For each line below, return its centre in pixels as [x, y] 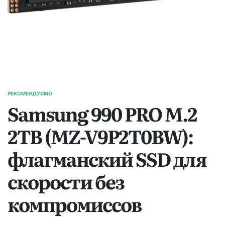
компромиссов [74, 204]
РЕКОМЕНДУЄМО [30, 93]
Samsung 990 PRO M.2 [102, 113]
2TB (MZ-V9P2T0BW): [100, 136]
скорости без [66, 181]
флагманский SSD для [107, 158]
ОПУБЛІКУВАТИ [27, 96]
